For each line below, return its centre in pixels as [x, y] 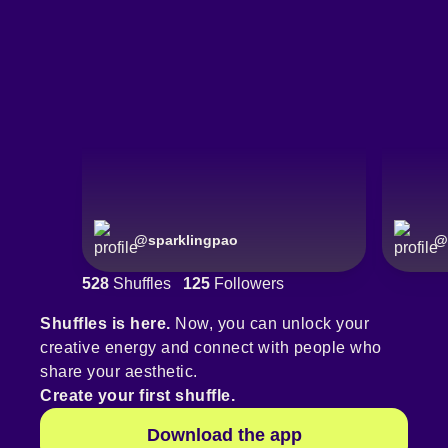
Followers [247, 284]
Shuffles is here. [105, 324]
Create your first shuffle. [137, 396]
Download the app [224, 435]
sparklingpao [193, 240]
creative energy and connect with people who [211, 348]
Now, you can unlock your [269, 324]
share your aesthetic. [119, 372]
